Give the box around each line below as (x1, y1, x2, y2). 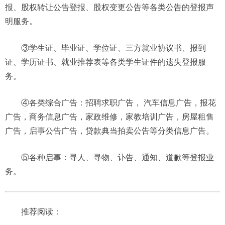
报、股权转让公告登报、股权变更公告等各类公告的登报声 (5, 3, 214, 12)
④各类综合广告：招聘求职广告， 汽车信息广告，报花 (21, 98, 216, 107)
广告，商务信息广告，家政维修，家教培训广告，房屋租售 (5, 112, 214, 121)
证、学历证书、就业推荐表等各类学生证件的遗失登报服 (5, 57, 206, 66)
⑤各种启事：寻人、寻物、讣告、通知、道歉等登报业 (21, 153, 214, 162)
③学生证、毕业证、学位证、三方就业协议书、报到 (21, 43, 206, 52)
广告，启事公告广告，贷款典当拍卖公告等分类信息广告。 (5, 126, 214, 135)
